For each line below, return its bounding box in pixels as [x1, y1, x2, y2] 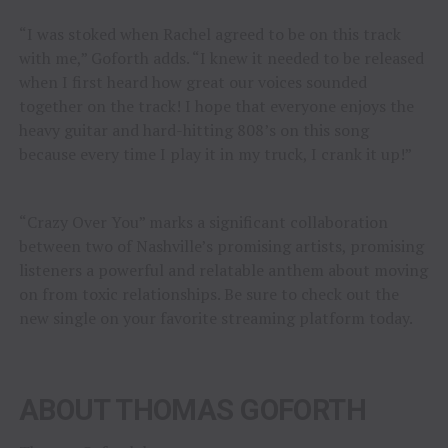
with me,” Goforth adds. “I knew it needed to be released [18, 46, 424, 69]
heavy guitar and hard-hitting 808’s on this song [18, 118, 369, 141]
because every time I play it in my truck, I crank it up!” [18, 142, 412, 165]
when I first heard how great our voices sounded [18, 70, 367, 93]
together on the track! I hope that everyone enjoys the [18, 94, 414, 117]
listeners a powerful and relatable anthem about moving [18, 258, 428, 281]
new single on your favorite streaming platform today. [18, 306, 413, 329]
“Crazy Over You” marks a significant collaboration [18, 210, 388, 233]
